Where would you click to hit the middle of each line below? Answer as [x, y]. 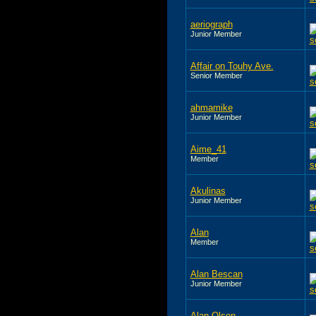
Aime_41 [208, 149]
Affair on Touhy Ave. [232, 66]
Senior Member [216, 75]
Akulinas [208, 190]
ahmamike [211, 107]
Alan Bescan [216, 274]
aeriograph [211, 24]
